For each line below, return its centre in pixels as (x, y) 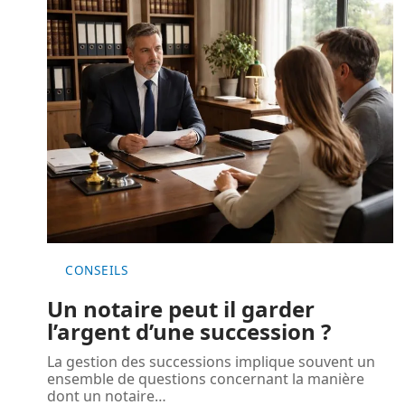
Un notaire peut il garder (181, 308)
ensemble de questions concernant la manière (206, 378)
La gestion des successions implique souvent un (211, 361)
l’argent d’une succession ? (189, 331)
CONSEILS (97, 269)
